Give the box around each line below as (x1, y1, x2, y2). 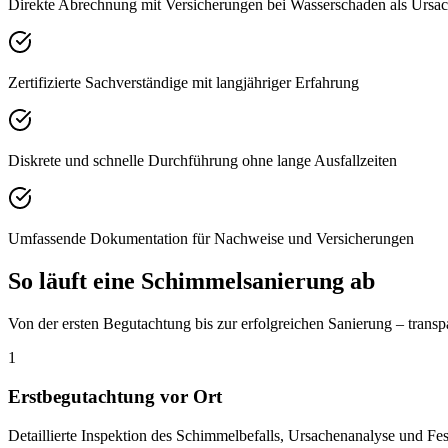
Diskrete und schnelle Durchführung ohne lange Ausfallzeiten (8, 152, 397, 170)
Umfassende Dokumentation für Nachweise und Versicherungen (8, 230, 414, 248)
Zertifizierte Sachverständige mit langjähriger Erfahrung (8, 74, 359, 92)
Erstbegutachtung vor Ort (8, 385, 222, 407)
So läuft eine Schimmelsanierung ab (8, 268, 375, 295)
